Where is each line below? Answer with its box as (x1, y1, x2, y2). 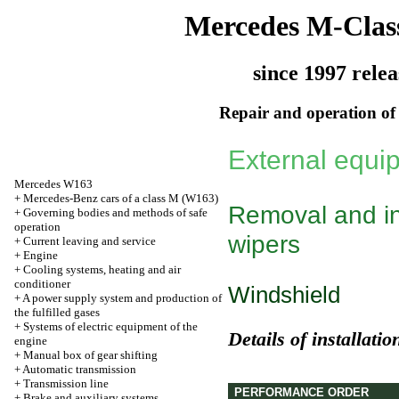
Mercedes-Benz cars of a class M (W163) (23, 191, 218, 205)
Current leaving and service (23, 234, 156, 248)
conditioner (14, 277, 70, 290)
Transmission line (23, 377, 109, 390)
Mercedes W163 (14, 177, 93, 191)
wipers (228, 230, 300, 258)
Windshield (228, 281, 340, 308)
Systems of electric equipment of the (23, 320, 198, 333)
